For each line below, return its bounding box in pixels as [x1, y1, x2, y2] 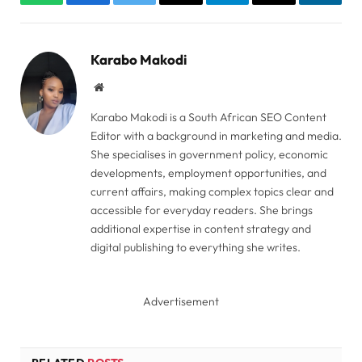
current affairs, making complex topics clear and [90, 184, 334, 200]
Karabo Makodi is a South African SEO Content [90, 110, 326, 125]
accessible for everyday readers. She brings [90, 203, 313, 218]
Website [103, 81, 139, 93]
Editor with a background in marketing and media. [90, 128, 342, 144]
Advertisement [143, 294, 219, 309]
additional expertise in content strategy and [90, 221, 311, 237]
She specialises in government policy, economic [90, 147, 328, 162]
